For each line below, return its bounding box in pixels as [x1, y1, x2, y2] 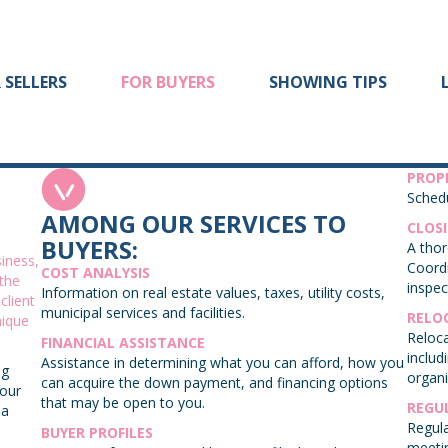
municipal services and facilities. [40, 303, 245, 323]
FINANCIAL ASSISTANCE [40, 333, 205, 353]
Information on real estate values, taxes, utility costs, [40, 283, 385, 303]
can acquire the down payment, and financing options [40, 373, 388, 393]
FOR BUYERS [120, 70, 215, 93]
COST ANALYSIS [40, 263, 150, 283]
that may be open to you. [40, 393, 205, 413]
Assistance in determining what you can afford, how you [40, 353, 404, 373]
